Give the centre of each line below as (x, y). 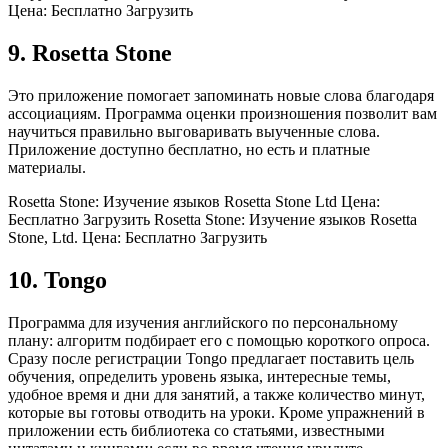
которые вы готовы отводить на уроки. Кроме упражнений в (216, 412)
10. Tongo (57, 280)
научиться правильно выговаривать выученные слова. (194, 132)
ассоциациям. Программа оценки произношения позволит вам (222, 114)
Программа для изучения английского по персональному (203, 322)
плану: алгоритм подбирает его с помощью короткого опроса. (219, 340)
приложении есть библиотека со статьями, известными (196, 430)
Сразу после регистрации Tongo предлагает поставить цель (211, 358)
